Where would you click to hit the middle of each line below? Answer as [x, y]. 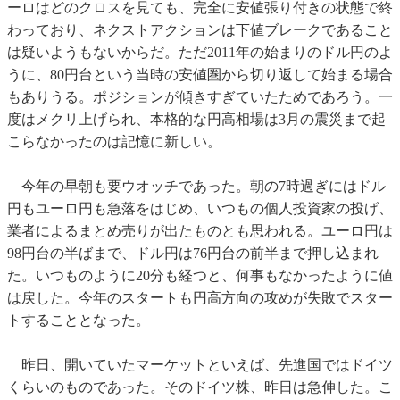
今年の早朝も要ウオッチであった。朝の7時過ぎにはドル [196, 187]
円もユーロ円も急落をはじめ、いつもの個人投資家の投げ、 [200, 209]
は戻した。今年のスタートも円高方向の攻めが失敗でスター [200, 298]
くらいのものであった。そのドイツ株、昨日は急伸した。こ [200, 387]
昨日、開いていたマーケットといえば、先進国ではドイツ [200, 365]
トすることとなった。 [79, 321]
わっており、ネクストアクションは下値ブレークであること [200, 30]
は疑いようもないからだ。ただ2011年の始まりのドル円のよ [200, 53]
